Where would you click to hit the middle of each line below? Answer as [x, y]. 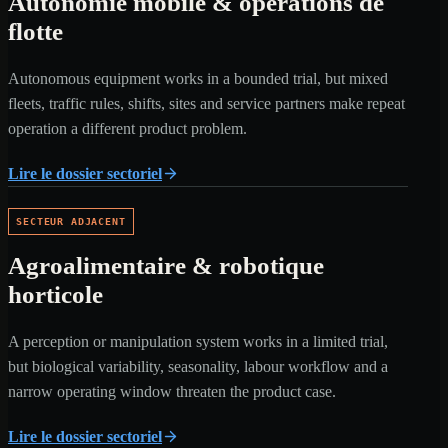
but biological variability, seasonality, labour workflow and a [198, 366]
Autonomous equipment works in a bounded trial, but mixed [198, 79]
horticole [55, 294]
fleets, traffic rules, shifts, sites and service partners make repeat [206, 104]
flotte [35, 32]
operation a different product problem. [127, 129]
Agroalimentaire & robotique [166, 265]
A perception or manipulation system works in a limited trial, [198, 341]
